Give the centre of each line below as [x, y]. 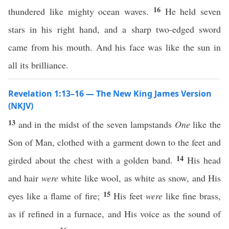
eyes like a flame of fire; [56, 196]
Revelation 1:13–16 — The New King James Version [110, 94]
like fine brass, [192, 196]
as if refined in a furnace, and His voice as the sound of [114, 214]
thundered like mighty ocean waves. [81, 11]
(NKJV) [21, 106]
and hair [25, 178]
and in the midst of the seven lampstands [96, 124]
